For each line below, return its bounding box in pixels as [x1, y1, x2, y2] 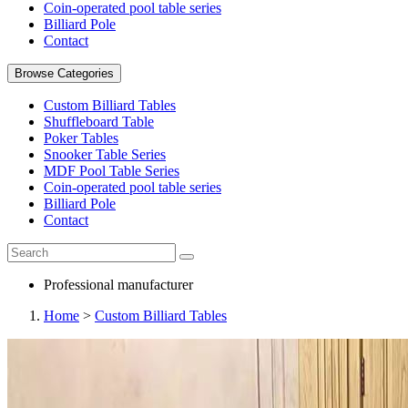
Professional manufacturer [44, 277, 193, 292]
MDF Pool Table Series [44, 163, 179, 178]
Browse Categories [15, 66, 114, 80]
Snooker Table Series [44, 147, 166, 162]
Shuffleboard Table [44, 114, 154, 129]
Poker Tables [44, 130, 118, 146]
